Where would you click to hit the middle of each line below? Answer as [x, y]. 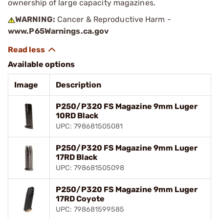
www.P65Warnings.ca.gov [59, 31]
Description [78, 85]
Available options [41, 64]
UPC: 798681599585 [90, 209]
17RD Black [77, 157]
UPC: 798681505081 [89, 126]
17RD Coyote [80, 198]
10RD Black [77, 115]
